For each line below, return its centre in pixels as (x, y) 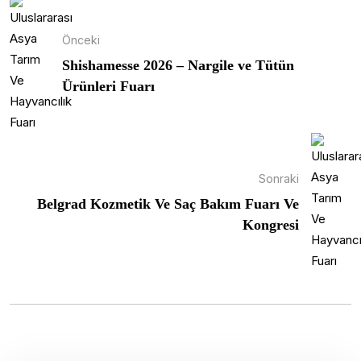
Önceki (81, 40)
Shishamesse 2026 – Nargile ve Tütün (178, 66)
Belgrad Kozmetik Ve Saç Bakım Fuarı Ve (168, 204)
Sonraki (279, 179)
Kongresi (271, 225)
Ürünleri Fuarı (108, 87)
